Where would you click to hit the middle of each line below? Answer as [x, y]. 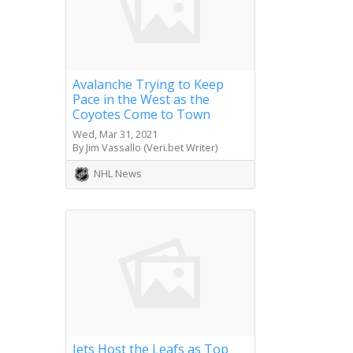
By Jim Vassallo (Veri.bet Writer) [145, 147]
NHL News [118, 173]
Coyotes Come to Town [141, 114]
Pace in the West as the [141, 99]
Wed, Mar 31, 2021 [115, 134]
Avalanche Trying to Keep [148, 84]
